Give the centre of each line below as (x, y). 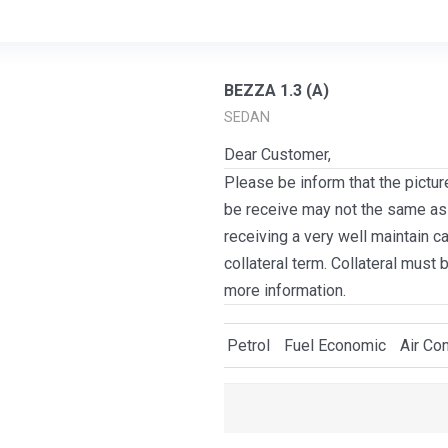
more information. (285, 290)
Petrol (248, 345)
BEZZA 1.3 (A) (276, 90)
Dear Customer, (277, 154)
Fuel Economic (335, 345)
